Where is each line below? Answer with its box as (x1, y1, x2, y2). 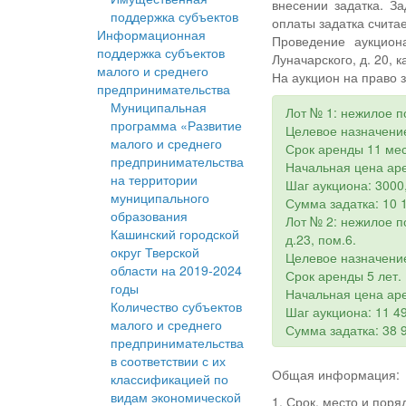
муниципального (111, 188, 209, 208)
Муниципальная (111, 98, 207, 117)
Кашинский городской (111, 225, 239, 244)
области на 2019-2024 (111, 261, 242, 280)
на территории (111, 170, 198, 189)
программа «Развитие (111, 116, 242, 135)
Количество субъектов (111, 297, 242, 316)
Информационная (97, 25, 206, 44)
